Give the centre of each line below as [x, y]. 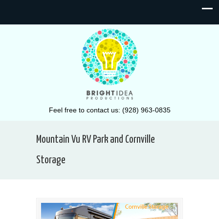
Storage [51, 160]
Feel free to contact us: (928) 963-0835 [109, 110]
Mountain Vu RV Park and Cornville [96, 140]
